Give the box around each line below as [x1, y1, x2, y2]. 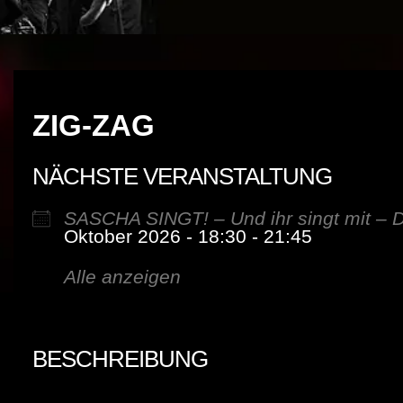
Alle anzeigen [64, 266, 182, 288]
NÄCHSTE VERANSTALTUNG [32, 163, 333, 191]
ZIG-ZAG [32, 109, 156, 143]
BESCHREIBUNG [32, 345, 209, 373]
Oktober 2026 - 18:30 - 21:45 [64, 226, 313, 247]
